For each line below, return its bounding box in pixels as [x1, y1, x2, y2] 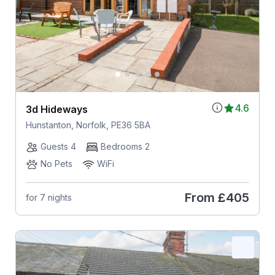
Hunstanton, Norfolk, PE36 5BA [25, 119, 150, 130]
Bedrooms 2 [100, 141, 150, 152]
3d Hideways [25, 103, 88, 115]
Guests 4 [40, 141, 76, 152]
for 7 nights [25, 192, 72, 203]
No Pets [40, 158, 72, 169]
